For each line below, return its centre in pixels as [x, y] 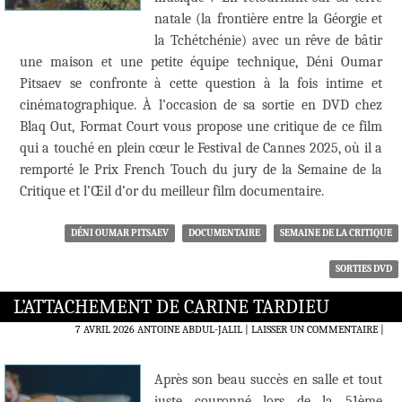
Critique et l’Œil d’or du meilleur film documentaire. [172, 192]
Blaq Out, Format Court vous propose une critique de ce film [201, 127]
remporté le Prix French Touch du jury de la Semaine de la [201, 170]
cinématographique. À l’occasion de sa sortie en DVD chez [201, 105]
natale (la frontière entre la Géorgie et [268, 19]
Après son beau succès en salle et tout [268, 380]
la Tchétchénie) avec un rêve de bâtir [268, 41]
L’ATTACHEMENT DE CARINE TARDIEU [171, 307]
